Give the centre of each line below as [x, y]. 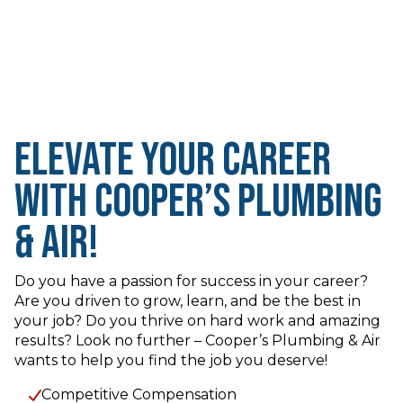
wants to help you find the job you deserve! [171, 360]
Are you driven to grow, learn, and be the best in [188, 300]
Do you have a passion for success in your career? [191, 281]
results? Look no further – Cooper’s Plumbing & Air [197, 340]
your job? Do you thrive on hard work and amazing [197, 320]
